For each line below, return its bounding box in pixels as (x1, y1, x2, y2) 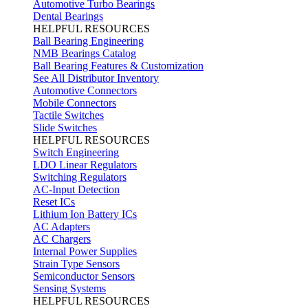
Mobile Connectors (33, 97, 116, 109)
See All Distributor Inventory (33, 72, 159, 84)
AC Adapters (33, 221, 90, 232)
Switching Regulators (33, 171, 126, 183)
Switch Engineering (33, 146, 119, 158)
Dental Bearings (33, 10, 103, 22)
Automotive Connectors (33, 85, 137, 96)
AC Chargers (33, 233, 91, 245)
